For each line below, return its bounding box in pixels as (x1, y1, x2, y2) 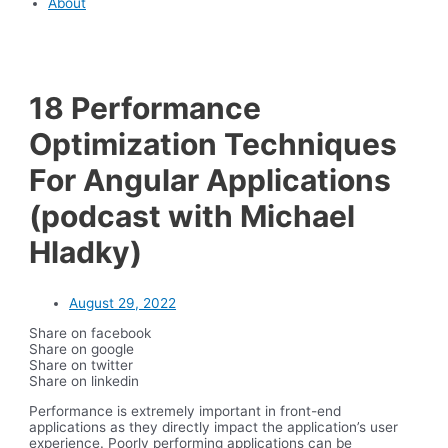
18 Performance (29, 90, 262, 127)
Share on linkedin (29, 373, 140, 389)
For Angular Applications (29, 162, 392, 199)
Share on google (29, 341, 135, 357)
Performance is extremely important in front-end (29, 402, 342, 419)
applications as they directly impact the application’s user (29, 418, 399, 435)
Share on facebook (29, 325, 152, 341)
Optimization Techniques (29, 126, 398, 163)
